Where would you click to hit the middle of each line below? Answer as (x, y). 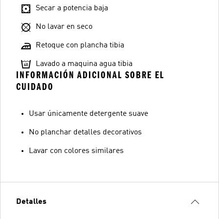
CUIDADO (35, 87)
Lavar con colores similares (76, 151)
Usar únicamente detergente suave (88, 114)
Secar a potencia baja (72, 8)
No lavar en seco (64, 27)
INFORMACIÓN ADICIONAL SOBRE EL (90, 75)
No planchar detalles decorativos (85, 132)
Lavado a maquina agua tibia (84, 64)
